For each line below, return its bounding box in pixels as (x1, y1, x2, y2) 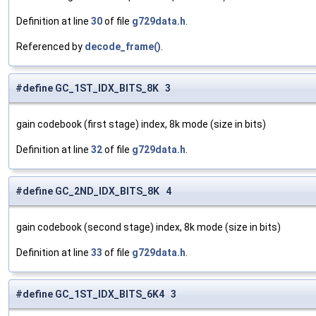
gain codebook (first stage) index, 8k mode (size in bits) (16, 119, 266, 130)
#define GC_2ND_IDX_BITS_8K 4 (16, 186, 171, 197)
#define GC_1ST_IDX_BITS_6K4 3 (16, 288, 176, 300)
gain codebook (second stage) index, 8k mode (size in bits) (16, 221, 281, 233)
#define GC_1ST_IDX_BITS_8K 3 (16, 83, 171, 95)
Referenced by (16, 41, 85, 53)
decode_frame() (85, 41, 161, 53)
